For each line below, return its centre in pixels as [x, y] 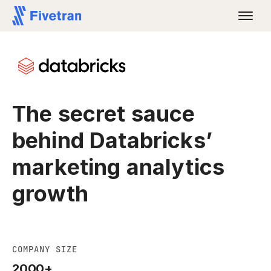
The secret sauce [104, 114]
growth [50, 194]
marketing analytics [119, 167]
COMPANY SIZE [45, 249]
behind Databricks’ [112, 140]
